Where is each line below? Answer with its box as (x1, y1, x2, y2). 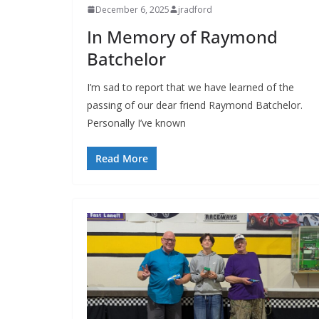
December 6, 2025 (95, 3, 169, 16)
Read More (95, 151, 148, 165)
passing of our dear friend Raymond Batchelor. (87, 98, 303, 112)
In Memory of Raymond (87, 24, 278, 48)
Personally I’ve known (87, 115, 186, 130)
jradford (178, 3, 212, 16)
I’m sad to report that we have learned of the (87, 80, 294, 94)
